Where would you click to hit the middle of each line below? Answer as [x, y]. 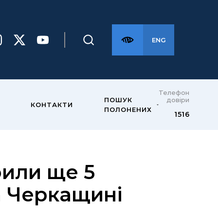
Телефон [174, 92]
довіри [178, 100]
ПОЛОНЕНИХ [128, 109]
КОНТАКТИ [52, 105]
